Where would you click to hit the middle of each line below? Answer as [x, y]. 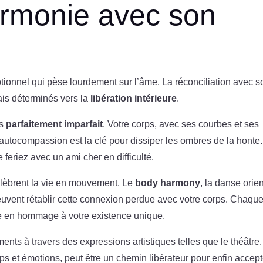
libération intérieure [134, 98]
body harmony [168, 183]
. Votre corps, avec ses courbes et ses [181, 124]
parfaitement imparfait [55, 124]
